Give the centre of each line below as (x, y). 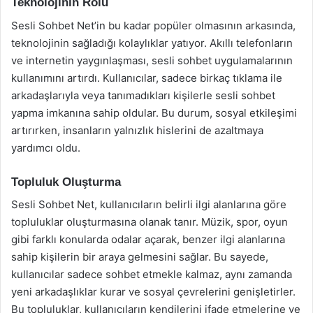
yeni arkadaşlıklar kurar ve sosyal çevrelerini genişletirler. (153, 292)
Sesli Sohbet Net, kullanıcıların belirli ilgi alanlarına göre (149, 204)
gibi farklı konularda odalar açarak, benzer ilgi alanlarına (148, 239)
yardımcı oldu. (46, 147)
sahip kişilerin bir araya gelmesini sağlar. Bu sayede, (140, 257)
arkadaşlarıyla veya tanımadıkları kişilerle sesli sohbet (143, 95)
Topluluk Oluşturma (66, 182)
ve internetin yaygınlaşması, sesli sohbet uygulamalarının (152, 60)
